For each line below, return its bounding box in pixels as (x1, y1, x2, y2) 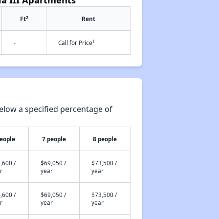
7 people (42, 135, 66, 143)
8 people (92, 135, 117, 143)
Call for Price (58, 39, 92, 46)
